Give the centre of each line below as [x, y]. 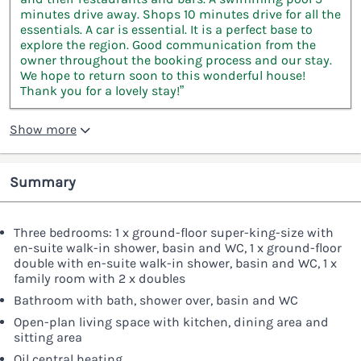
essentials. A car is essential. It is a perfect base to [166, 30]
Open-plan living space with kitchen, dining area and [171, 322]
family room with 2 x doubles [100, 279]
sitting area [48, 338]
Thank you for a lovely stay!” [102, 91]
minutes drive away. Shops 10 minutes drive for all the [180, 15]
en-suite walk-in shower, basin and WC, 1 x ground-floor [178, 248]
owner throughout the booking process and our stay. [176, 60]
